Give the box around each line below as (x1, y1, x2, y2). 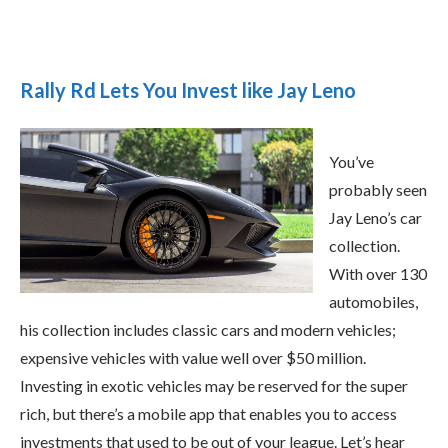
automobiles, (329, 291, 418, 311)
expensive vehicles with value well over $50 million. (20, 347, 366, 367)
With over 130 (329, 263, 427, 283)
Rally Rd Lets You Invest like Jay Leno (20, 77, 356, 102)
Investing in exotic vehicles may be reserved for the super (20, 375, 408, 395)
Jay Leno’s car (329, 207, 422, 227)
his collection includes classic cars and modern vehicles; (20, 319, 396, 339)
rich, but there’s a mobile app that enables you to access (20, 403, 397, 423)
